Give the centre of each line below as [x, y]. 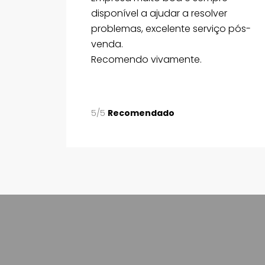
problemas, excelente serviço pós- [171, 28]
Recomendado [141, 113]
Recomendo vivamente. [146, 59]
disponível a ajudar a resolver [159, 13]
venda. [107, 44]
